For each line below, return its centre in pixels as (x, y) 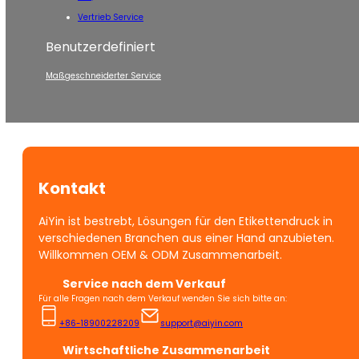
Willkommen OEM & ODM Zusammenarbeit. (160, 255)
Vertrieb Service (111, 18)
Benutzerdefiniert (101, 47)
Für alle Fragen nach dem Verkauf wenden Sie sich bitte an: (163, 299)
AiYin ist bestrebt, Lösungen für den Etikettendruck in (186, 222)
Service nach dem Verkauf (144, 284)
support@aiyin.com (202, 324)
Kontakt (72, 188)
